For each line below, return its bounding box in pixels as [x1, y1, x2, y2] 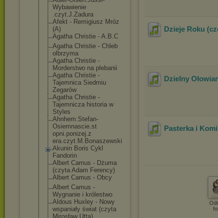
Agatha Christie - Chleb [53, 42, 118, 50]
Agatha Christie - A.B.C [53, 33, 118, 40]
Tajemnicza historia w [53, 101, 113, 108]
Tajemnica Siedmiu [53, 79, 106, 86]
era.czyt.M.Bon [53, 137, 96, 145]
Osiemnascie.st [53, 123, 97, 130]
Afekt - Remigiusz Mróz [53, 18, 119, 25]
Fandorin [53, 152, 77, 159]
